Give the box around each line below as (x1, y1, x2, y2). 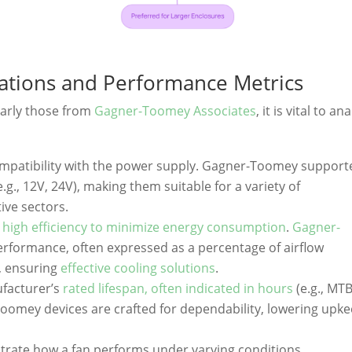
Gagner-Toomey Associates (94, 102, 257, 120)
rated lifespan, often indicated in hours (63, 280, 294, 298)
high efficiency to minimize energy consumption (2, 218, 287, 236)
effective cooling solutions (60, 259, 216, 277)
